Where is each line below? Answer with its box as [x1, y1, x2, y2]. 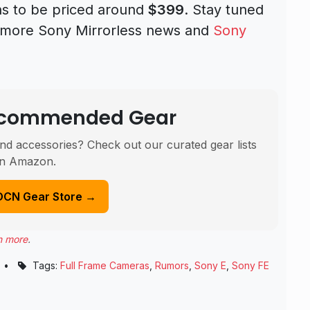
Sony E [194, 259, 226, 272]
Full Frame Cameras [60, 259, 149, 272]
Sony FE [232, 259, 269, 272]
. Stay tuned [184, 1, 264, 19]
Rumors [155, 259, 189, 272]
